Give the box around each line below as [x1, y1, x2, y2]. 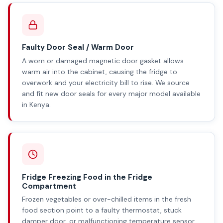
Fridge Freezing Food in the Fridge [22, 172, 152, 182]
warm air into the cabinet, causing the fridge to [22, 67, 177, 76]
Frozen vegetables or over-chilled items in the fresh [22, 195, 191, 204]
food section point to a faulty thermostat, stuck [22, 206, 182, 215]
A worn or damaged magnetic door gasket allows [22, 56, 184, 65]
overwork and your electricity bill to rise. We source [22, 78, 190, 87]
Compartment [22, 181, 76, 191]
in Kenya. [22, 100, 51, 109]
